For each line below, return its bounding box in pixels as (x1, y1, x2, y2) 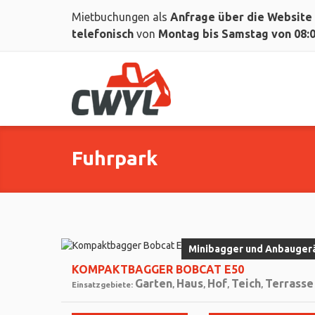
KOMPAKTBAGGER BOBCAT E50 (72, 263, 244, 276)
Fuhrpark (72, 147, 157, 169)
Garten (135, 277, 172, 290)
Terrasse (265, 277, 314, 290)
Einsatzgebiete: (72, 281, 135, 289)
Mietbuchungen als (72, 11, 170, 23)
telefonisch (72, 27, 134, 40)
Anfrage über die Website (170, 11, 312, 23)
